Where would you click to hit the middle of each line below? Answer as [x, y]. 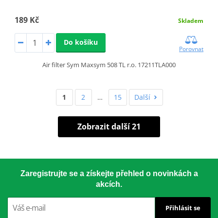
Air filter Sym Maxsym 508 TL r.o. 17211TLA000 [109, 64]
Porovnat [191, 49]
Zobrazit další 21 [109, 126]
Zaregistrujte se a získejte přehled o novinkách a [109, 173]
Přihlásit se [183, 208]
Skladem [191, 20]
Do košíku [81, 42]
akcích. [109, 184]
